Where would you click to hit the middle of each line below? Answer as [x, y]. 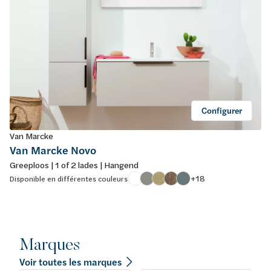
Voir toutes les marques [70, 262]
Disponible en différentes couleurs [69, 178]
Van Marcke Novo [53, 150]
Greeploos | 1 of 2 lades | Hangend [74, 165]
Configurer [222, 110]
